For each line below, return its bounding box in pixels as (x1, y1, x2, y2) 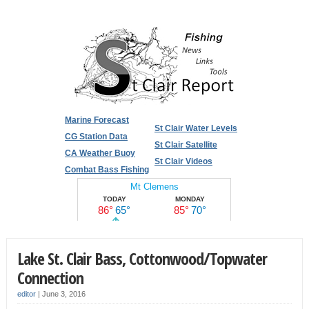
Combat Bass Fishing (64, 165, 149, 175)
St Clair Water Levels (154, 123, 237, 133)
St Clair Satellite (154, 140, 217, 150)
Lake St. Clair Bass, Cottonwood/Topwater (17, 247, 267, 270)
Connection (17, 266, 83, 289)
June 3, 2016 (41, 290, 86, 298)
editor (17, 290, 36, 298)
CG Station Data (64, 132, 128, 141)
